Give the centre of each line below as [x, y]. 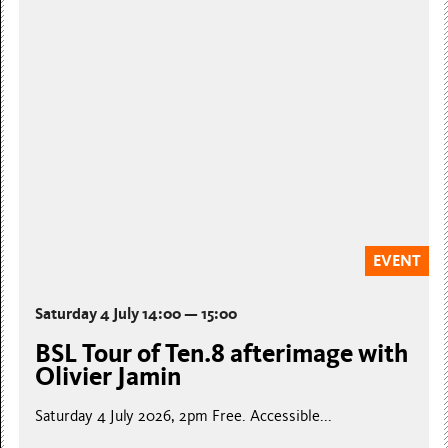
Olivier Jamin [108, 376]
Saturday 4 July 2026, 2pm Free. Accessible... [184, 415]
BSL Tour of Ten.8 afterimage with [222, 353]
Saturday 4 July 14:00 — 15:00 [136, 313]
